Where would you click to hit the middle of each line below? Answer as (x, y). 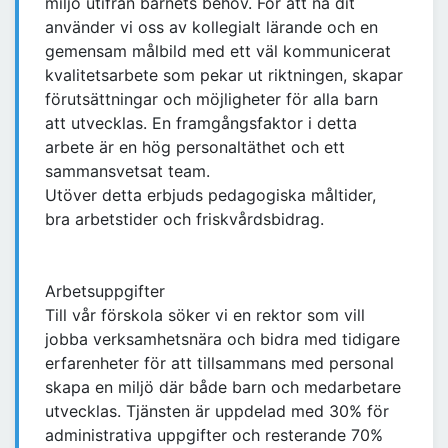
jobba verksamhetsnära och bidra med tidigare (222, 339)
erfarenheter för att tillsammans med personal (219, 363)
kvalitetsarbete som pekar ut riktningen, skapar (224, 75)
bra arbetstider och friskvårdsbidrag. (184, 219)
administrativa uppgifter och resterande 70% (214, 435)
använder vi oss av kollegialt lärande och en (211, 27)
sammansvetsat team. (127, 171)
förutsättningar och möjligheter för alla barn (211, 99)
